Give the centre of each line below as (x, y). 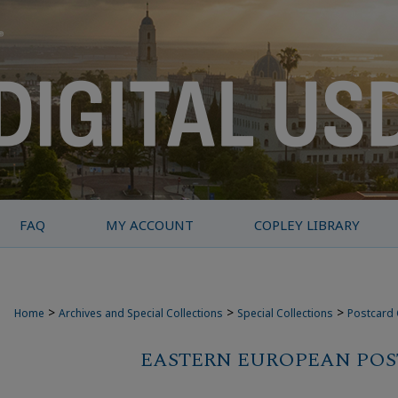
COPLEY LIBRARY (307, 225)
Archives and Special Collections (141, 313)
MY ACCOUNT (150, 225)
